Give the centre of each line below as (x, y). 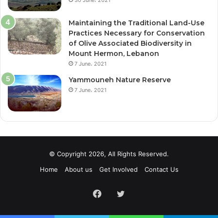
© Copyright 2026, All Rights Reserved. (109, 154)
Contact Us (161, 169)
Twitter (140, 193)
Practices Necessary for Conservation (137, 33)
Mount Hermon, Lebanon (114, 53)
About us (78, 169)
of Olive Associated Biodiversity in (130, 43)
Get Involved (118, 169)
